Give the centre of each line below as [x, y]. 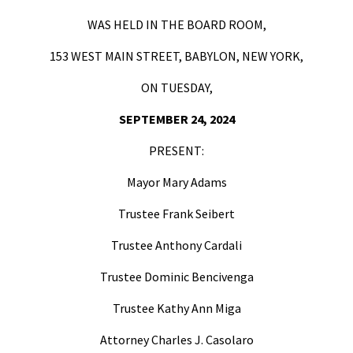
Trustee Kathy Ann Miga [176, 308]
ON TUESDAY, [176, 87]
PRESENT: [176, 150]
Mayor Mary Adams [176, 182]
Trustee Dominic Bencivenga [176, 277]
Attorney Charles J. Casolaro [176, 340]
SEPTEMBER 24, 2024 [176, 119]
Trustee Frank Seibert [176, 214]
